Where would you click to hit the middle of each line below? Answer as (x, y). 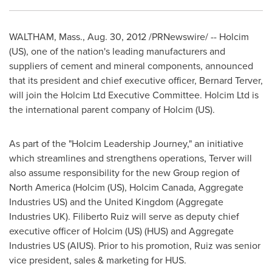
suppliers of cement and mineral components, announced (131, 66)
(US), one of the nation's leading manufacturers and (117, 51)
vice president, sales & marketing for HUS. (98, 260)
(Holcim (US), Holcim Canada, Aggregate (157, 187)
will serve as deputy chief (184, 216)
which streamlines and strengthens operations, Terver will (131, 158)
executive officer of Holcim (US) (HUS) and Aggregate (121, 231)
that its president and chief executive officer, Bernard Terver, (136, 80)
